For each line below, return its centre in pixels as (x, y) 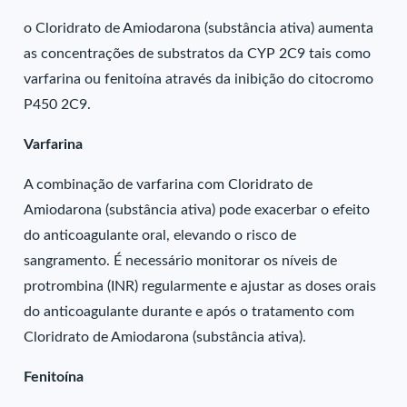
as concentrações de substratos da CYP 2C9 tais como (198, 54)
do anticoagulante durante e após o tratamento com (189, 312)
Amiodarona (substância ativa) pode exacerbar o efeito (197, 210)
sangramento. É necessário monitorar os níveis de (181, 261)
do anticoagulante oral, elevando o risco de (160, 235)
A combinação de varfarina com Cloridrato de (169, 184)
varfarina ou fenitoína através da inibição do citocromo (199, 79)
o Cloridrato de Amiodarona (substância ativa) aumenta (199, 28)
